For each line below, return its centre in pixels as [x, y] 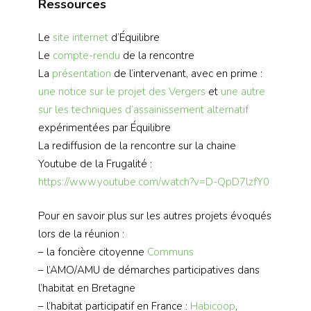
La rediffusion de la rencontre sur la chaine [137, 146]
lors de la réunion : [81, 234]
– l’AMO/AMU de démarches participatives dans [149, 270]
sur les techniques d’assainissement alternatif [143, 110]
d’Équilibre [134, 38]
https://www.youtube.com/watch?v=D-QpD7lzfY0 [154, 182]
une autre [243, 92]
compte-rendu [86, 56]
